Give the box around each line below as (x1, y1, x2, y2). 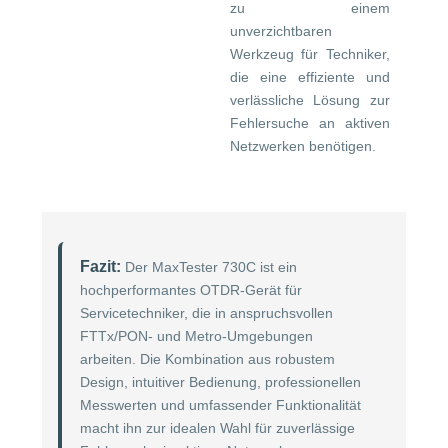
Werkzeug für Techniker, (229, 45, 390, 62)
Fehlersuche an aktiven (229, 114, 390, 131)
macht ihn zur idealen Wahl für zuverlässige (80, 419, 355, 436)
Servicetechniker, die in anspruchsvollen (80, 304, 333, 321)
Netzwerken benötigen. (229, 137, 376, 154)
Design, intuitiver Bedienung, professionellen (80, 373, 361, 390)
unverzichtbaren (229, 22, 332, 39)
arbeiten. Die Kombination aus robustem (80, 350, 335, 367)
